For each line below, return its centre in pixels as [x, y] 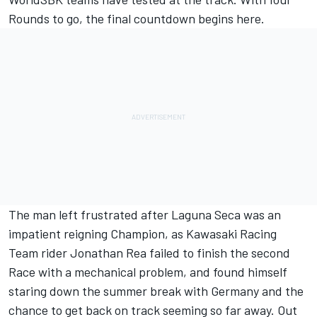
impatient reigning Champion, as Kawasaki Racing [143, 234]
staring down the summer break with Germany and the [156, 291]
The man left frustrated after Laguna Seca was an [145, 215]
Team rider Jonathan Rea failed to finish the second [149, 253]
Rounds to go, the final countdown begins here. [137, 19]
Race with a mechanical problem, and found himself [148, 272]
